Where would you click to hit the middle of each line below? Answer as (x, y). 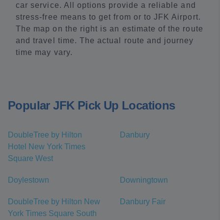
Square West (30, 159)
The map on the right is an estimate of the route (110, 29)
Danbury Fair (143, 202)
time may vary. (44, 53)
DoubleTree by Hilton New (54, 202)
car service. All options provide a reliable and (106, 5)
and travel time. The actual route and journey (105, 41)
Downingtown (144, 180)
